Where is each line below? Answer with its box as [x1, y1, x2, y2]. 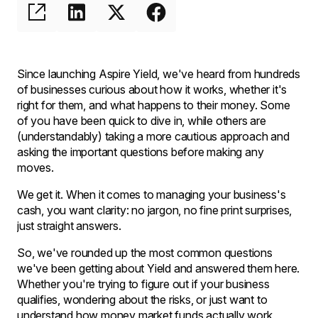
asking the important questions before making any [17, 145, 264, 159]
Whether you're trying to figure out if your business [17, 277, 270, 291]
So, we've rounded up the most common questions [17, 246, 273, 260]
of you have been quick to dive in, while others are [17, 114, 266, 128]
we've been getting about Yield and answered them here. [17, 261, 300, 275]
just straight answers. [17, 219, 121, 233]
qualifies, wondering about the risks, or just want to [17, 292, 268, 307]
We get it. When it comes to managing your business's [17, 187, 286, 202]
